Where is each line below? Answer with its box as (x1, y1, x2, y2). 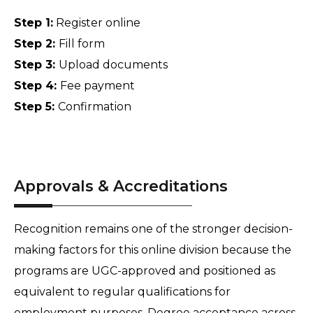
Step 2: (14, 37, 59, 51)
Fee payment (60, 79, 138, 93)
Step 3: (14, 58, 59, 72)
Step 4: (14, 79, 60, 93)
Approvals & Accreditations (14, 177, 228, 196)
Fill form (59, 37, 108, 51)
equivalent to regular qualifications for (14, 285, 231, 299)
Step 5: (14, 100, 58, 114)
